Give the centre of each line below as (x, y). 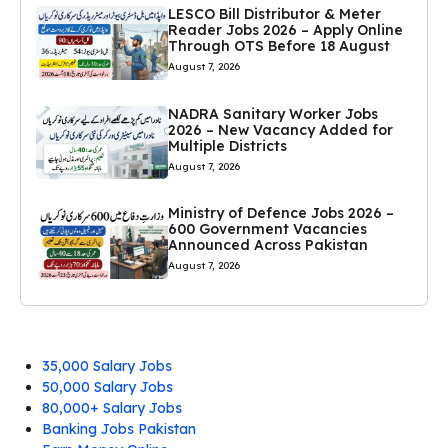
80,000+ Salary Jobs (112, 407)
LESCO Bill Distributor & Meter (274, 14)
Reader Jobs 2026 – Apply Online (285, 30)
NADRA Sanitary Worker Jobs (272, 113)
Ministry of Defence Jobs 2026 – (280, 213)
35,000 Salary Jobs (107, 365)
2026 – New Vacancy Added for (280, 129)
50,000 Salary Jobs (107, 386)
